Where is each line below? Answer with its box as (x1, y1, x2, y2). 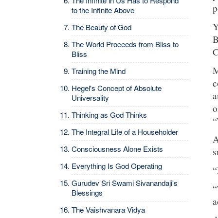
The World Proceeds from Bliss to (72, 39, 179, 49)
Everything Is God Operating (72, 161, 162, 171)
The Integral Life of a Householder (72, 127, 178, 137)
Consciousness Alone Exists (72, 144, 163, 154)
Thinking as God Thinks (72, 109, 147, 120)
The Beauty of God (72, 22, 131, 32)
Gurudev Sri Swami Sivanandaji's (72, 178, 178, 188)
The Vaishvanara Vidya (72, 204, 145, 215)
